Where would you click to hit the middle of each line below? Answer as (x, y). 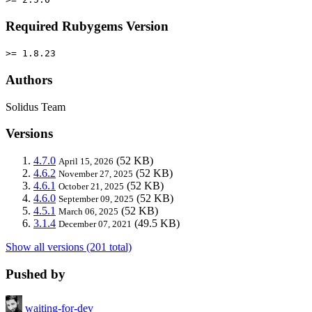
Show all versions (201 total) (69, 247)
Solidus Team (36, 107)
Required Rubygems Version (87, 26)
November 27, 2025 (96, 174)
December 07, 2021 (95, 224)
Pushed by (36, 274)
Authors (29, 80)
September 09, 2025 (96, 199)
